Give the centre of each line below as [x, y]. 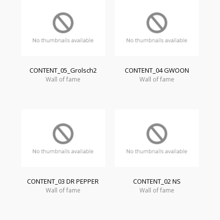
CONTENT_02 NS [157, 181]
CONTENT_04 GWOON [157, 70]
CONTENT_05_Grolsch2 [63, 70]
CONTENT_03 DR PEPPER [63, 181]
